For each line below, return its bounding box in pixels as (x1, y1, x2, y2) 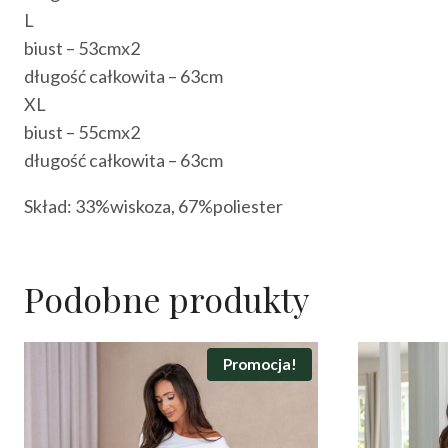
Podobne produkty (24, 275, 309, 322)
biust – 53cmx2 (24, 36, 140, 59)
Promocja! (222, 355, 297, 374)
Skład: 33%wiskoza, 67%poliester (24, 194, 283, 217)
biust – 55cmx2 (24, 120, 140, 143)
